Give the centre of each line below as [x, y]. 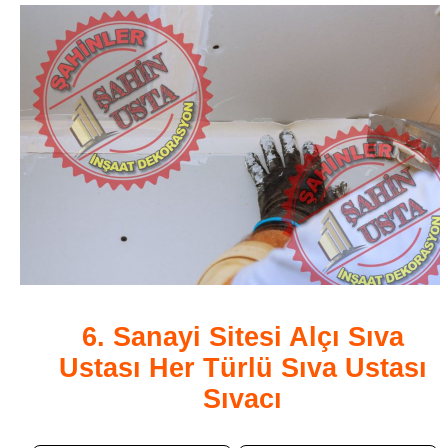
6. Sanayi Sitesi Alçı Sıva [242, 336]
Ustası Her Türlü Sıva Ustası [242, 367]
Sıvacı [242, 398]
